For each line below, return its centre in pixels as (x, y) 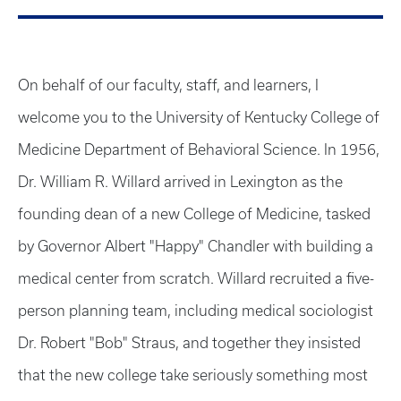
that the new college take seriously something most (193, 375)
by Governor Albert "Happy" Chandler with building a (196, 246)
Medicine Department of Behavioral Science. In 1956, (199, 149)
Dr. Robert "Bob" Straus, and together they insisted (189, 343)
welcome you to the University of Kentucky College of (199, 117)
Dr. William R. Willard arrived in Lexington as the (180, 182)
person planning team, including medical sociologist (196, 311)
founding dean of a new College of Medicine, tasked (194, 214)
